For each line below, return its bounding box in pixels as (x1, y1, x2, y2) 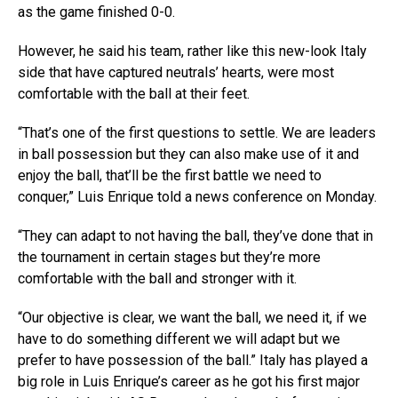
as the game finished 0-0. (18, 3, 175, 20)
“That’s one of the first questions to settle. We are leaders (18, 123, 376, 141)
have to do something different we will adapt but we (18, 330, 340, 347)
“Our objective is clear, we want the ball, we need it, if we (18, 308, 367, 326)
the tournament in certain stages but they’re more (18, 248, 321, 266)
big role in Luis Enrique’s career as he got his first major (18, 372, 360, 390)
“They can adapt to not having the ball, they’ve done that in (18, 227, 373, 244)
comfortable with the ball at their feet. (18, 84, 250, 102)
